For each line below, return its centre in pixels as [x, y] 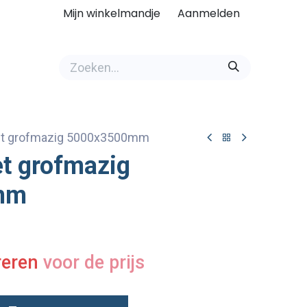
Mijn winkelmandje [111, 13]
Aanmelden [208, 13]
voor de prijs [94, 262]
